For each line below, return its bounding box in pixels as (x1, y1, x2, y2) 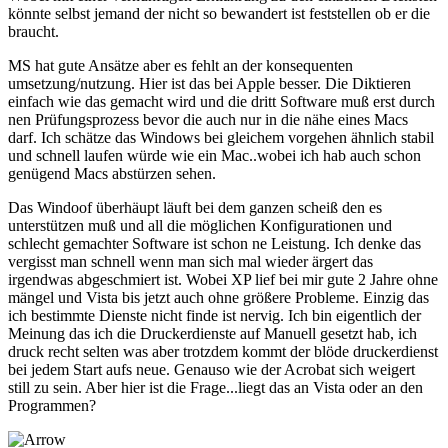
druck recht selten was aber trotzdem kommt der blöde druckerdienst (8, 342, 438, 360)
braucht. (8, 22, 59, 40)
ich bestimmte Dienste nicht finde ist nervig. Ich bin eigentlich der (8, 306, 421, 324)
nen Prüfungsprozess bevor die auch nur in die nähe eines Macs (8, 110, 408, 128)
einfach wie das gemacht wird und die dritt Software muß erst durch (8, 92, 435, 110)
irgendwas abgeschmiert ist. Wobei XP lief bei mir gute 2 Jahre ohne (8, 270, 438, 288)
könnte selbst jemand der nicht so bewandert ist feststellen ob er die (8, 4, 430, 22)
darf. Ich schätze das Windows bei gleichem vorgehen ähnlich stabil (8, 128, 434, 146)
